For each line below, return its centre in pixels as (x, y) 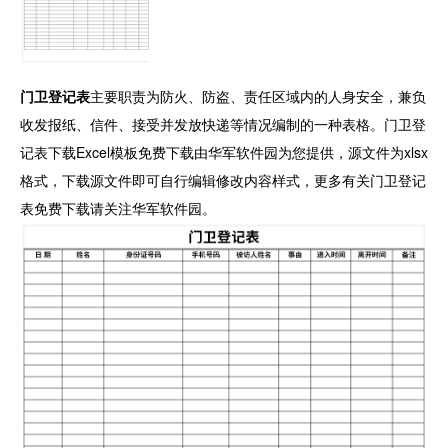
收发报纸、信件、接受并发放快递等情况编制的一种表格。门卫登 (223, 124)
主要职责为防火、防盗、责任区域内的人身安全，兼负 (258, 96)
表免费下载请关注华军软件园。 (118, 208)
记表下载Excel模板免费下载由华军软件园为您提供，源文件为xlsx (224, 152)
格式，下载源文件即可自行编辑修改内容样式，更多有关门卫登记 (223, 180)
